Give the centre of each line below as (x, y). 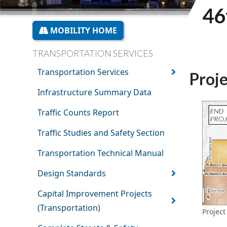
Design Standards (71, 174)
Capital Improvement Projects (94, 194)
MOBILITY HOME (83, 31)
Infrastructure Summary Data (94, 92)
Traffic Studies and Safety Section (101, 133)
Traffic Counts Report (78, 113)
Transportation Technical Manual (100, 153)
